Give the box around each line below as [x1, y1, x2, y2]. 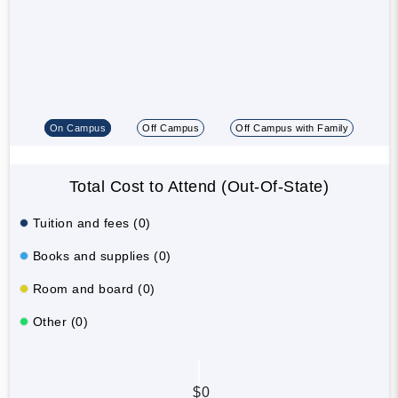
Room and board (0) [32, 281, 155, 296]
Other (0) [32, 314, 88, 329]
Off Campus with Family [235, 122, 349, 133]
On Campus [49, 122, 107, 133]
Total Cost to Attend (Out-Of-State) [68, 177, 330, 195]
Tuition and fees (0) [32, 215, 151, 230]
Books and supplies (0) [32, 248, 171, 263]
